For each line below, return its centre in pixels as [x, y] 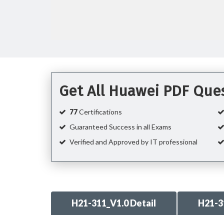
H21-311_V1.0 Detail [114, 203]
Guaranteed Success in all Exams [120, 127]
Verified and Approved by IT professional [133, 142]
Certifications [100, 112]
